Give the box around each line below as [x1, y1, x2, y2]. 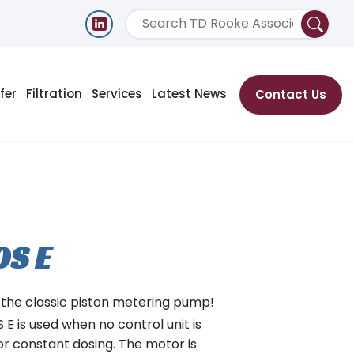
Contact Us [255, 86, 326, 103]
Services [92, 85, 142, 102]
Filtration [26, 85, 82, 102]
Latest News [152, 85, 227, 102]
